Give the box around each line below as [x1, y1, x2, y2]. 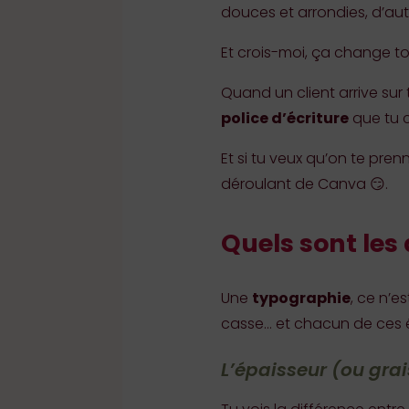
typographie [251, 287, 351, 309]
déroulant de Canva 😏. [220, 173, 388, 194]
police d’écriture [220, 107, 349, 129]
